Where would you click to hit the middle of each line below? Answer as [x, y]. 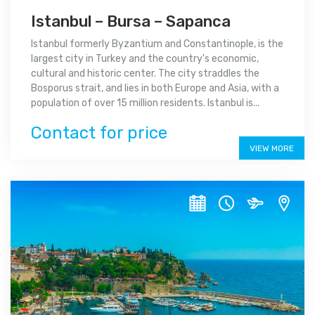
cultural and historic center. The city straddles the [145, 74]
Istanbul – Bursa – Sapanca [131, 22]
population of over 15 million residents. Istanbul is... [145, 103]
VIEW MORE [272, 149]
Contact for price [99, 133]
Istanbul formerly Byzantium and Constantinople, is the [157, 44]
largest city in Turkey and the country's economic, [145, 59]
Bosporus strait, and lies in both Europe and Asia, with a [155, 89]
